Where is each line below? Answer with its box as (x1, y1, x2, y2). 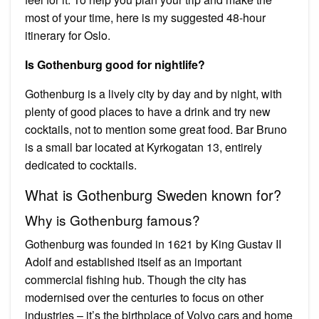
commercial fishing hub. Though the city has (25, 271, 246, 288)
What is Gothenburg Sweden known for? (25, 184, 281, 205)
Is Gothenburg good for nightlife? (25, 56, 205, 73)
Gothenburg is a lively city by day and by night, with (25, 85, 282, 102)
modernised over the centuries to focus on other (25, 288, 263, 305)
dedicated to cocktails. (25, 156, 137, 173)
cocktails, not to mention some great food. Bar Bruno (25, 120, 287, 137)
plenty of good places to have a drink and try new (25, 103, 271, 120)
